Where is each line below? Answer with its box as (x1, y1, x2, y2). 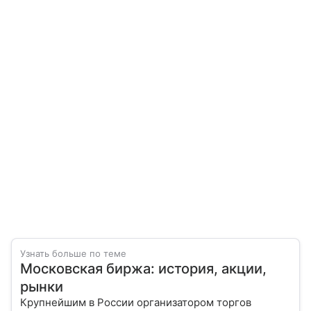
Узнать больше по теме (20, 247, 126, 259)
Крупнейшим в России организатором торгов (20, 295, 251, 309)
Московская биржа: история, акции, (20, 260, 267, 277)
